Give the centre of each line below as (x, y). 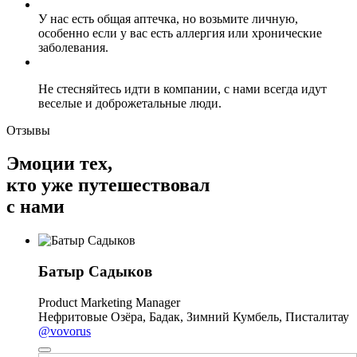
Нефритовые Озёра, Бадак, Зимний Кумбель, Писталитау (194, 316)
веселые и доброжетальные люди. (131, 103)
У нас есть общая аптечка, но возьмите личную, (168, 18)
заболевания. (73, 47)
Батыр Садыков (95, 272)
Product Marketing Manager (109, 302)
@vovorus (65, 331)
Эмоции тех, (59, 164)
